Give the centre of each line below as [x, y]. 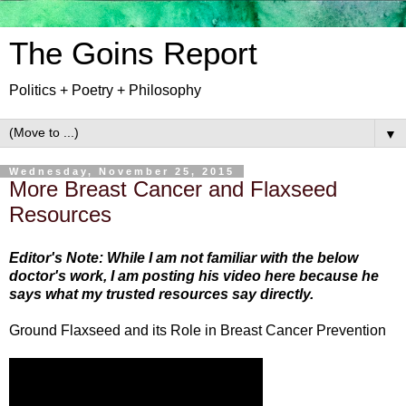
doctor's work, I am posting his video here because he [194, 275]
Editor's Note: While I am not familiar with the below [184, 257]
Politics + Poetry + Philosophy [105, 90]
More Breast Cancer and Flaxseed [173, 189]
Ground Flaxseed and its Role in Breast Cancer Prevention [198, 330]
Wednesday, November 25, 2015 [122, 171]
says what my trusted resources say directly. [161, 294]
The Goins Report [133, 53]
